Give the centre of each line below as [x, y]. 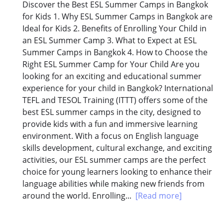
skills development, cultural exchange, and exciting [117, 148]
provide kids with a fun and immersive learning [110, 124]
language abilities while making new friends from [113, 184]
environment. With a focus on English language [111, 136]
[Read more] [159, 196]
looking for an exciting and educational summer [112, 76]
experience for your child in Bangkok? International [118, 88]
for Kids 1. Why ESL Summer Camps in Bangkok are [117, 17]
